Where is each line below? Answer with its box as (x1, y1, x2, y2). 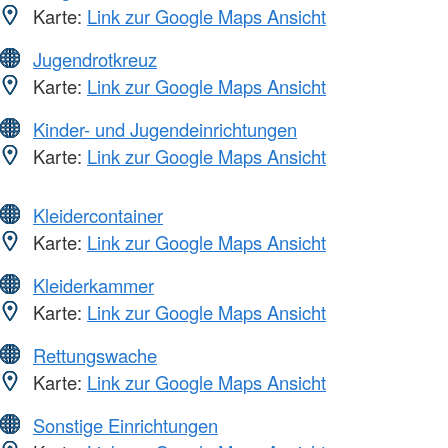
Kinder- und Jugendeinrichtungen (33, 115, 297, 142)
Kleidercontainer (33, 201, 163, 228)
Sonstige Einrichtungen (33, 411, 218, 438)
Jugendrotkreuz (33, 45, 157, 72)
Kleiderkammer (33, 271, 154, 298)
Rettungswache (33, 341, 157, 368)
